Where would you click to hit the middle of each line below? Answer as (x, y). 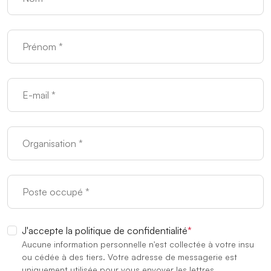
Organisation (34, 133)
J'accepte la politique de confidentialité (105, 230)
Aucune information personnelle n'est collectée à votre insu (138, 244)
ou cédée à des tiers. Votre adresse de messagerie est (129, 256)
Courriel (24, 84)
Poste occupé (37, 181)
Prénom (24, 36)
